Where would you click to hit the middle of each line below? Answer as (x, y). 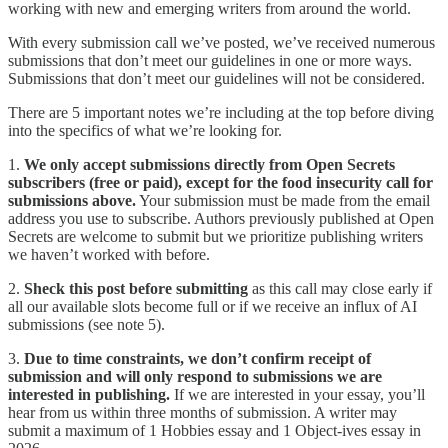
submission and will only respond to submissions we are (195, 377)
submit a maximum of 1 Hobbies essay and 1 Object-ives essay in (214, 431)
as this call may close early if (340, 289)
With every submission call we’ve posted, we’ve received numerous (221, 43)
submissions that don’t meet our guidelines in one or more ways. (210, 61)
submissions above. (72, 201)
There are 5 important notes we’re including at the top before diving (221, 113)
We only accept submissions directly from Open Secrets (209, 165)
